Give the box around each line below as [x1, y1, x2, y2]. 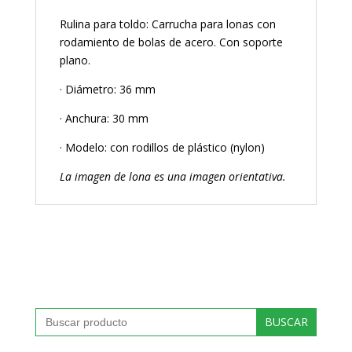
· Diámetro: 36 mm [59, 82, 156, 97]
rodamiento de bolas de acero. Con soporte [59, 35, 283, 49]
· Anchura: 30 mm [59, 111, 148, 126]
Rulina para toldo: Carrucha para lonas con [59, 16, 276, 31]
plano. [59, 53, 90, 68]
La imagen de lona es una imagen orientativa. [59, 169, 286, 184]
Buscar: [34, 305, 72, 320]
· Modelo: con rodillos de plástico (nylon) [59, 140, 265, 155]
